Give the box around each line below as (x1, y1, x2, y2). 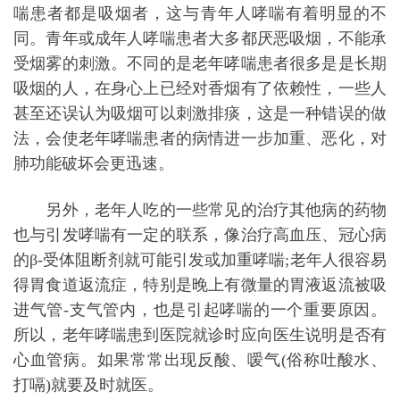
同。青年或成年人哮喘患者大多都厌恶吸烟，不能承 (13, 29, 387, 47)
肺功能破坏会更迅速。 (13, 154, 174, 172)
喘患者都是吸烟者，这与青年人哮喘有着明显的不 (13, 4, 387, 22)
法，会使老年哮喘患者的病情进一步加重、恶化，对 (13, 129, 387, 147)
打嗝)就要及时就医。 (13, 376, 163, 394)
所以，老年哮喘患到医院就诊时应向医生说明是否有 (13, 326, 387, 344)
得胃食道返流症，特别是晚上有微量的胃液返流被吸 (13, 276, 387, 294)
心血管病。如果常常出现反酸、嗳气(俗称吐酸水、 (13, 351, 387, 369)
